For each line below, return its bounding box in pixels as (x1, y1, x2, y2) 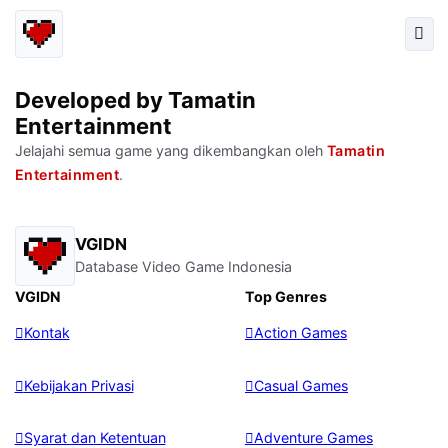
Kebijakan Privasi (23, 376, 134, 394)
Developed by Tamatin (14, 87, 256, 114)
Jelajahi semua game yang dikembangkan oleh (14, 142, 327, 160)
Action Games (253, 324, 347, 342)
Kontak (23, 324, 70, 342)
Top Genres (244, 288, 327, 306)
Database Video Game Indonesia (75, 257, 293, 275)
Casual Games (253, 376, 348, 394)
